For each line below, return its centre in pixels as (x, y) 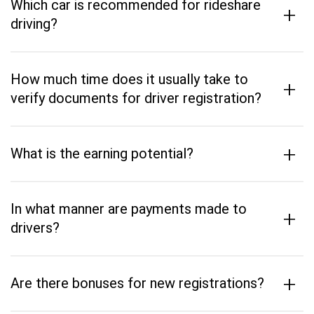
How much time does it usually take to (129, 79)
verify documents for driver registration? (136, 98)
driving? (34, 24)
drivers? (35, 228)
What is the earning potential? (102, 153)
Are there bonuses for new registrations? (137, 283)
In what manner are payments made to (129, 209)
